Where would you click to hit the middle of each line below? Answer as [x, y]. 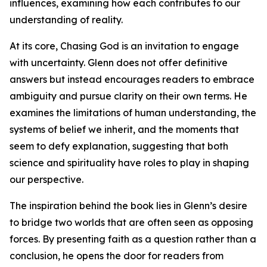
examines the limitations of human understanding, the [133, 113]
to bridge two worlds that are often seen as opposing [131, 223]
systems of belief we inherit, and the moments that [124, 130]
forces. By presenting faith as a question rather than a [133, 239]
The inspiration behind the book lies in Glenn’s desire [128, 206]
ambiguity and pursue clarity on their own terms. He [128, 96]
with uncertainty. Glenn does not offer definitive [119, 63]
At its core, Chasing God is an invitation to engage [124, 46]
